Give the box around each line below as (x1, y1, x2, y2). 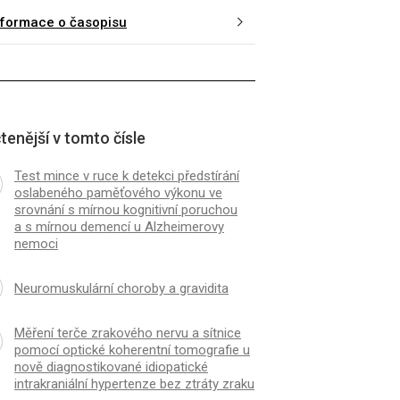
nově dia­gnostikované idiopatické (13, 359, 208, 376)
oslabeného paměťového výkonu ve (13, 185, 222, 202)
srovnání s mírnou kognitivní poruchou (13, 202, 237, 219)
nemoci (13, 236, 58, 253)
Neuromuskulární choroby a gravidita (13, 279, 229, 296)
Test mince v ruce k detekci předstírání (13, 168, 239, 185)
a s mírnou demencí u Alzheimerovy (13, 219, 224, 236)
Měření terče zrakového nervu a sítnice (13, 325, 241, 342)
